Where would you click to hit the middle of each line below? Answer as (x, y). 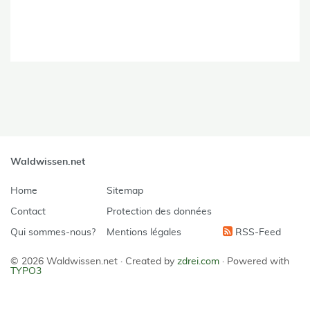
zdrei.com (198, 262)
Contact (28, 212)
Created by (151, 262)
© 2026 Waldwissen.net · (68, 262)
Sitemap (125, 191)
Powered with (258, 262)
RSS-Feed (257, 233)
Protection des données (159, 212)
